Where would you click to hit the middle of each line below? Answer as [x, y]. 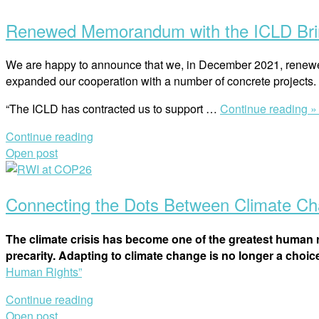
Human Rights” [44, 272]
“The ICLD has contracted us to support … [113, 109]
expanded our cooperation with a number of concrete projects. [161, 81]
